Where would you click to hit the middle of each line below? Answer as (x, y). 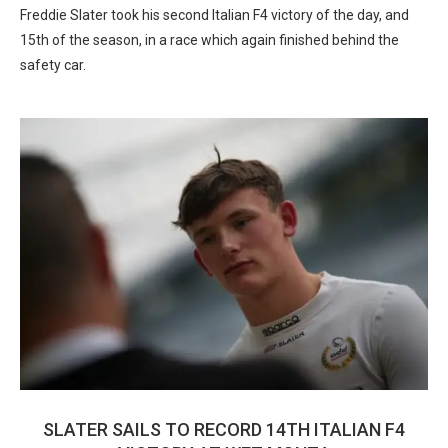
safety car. (53, 65)
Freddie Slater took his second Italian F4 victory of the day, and (214, 15)
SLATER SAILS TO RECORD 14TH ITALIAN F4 (224, 429)
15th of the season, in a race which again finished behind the (209, 40)
